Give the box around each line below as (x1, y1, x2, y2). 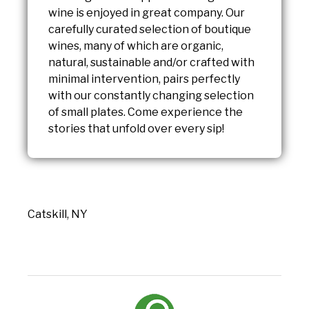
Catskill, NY (28, 208, 88, 221)
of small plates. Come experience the (48, 106, 243, 119)
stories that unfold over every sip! (48, 122, 224, 136)
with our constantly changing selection (48, 89, 254, 103)
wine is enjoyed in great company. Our (48, 6, 245, 20)
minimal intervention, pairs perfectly (48, 72, 240, 86)
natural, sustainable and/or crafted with (48, 56, 255, 70)
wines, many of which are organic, (48, 39, 223, 53)
